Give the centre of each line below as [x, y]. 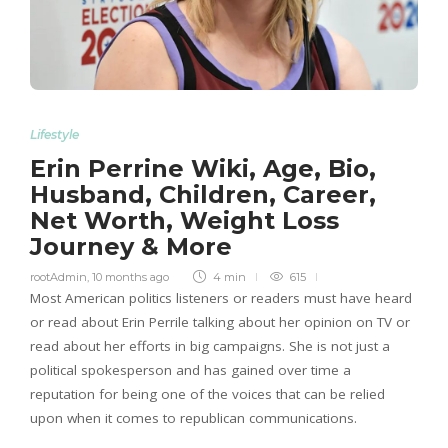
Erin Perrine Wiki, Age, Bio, [203, 168]
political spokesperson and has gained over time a [190, 369]
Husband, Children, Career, [203, 194]
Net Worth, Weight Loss [184, 220]
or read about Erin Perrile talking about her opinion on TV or [220, 321]
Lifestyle [54, 134]
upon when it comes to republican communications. [193, 417]
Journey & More [134, 246]
